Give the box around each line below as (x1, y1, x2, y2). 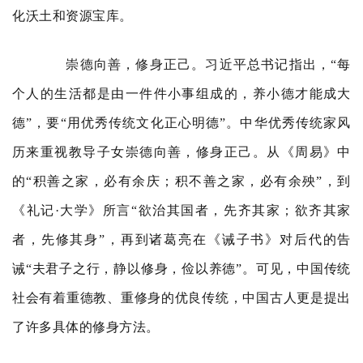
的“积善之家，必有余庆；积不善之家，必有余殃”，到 (12, 174, 351, 188)
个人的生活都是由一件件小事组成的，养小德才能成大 (12, 87, 351, 100)
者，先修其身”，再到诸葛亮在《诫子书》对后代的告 (12, 233, 351, 246)
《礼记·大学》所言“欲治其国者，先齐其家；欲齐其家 (12, 203, 351, 217)
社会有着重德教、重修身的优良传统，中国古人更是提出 (12, 291, 351, 305)
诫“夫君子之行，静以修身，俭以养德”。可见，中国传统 (12, 262, 351, 275)
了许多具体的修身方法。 (12, 320, 160, 334)
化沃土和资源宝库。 (12, 9, 133, 23)
